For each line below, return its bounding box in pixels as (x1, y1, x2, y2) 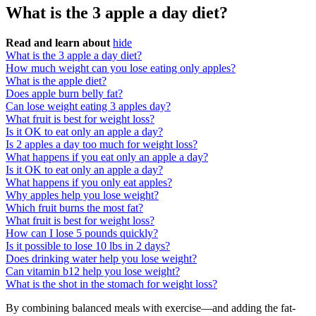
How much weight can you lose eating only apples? (6, 62, 236, 75)
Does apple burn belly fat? (6, 87, 123, 100)
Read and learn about (6, 37, 110, 49)
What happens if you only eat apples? (6, 176, 172, 189)
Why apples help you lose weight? (6, 189, 159, 202)
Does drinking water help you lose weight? (6, 253, 197, 265)
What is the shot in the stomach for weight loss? (6, 278, 217, 291)
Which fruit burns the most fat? (6, 202, 143, 214)
